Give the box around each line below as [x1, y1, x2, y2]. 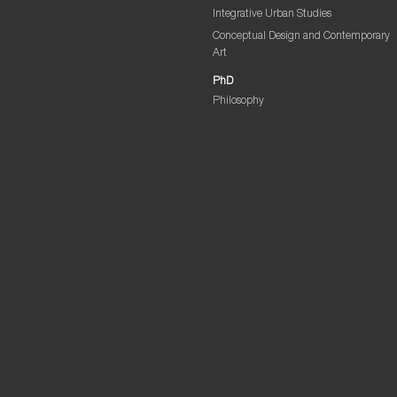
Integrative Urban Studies [212, 8, 331, 20]
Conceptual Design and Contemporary [212, 30, 390, 43]
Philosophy [212, 95, 264, 107]
